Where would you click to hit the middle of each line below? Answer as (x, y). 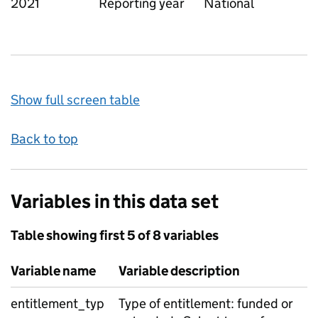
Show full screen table (75, 100)
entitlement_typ (57, 303)
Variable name (53, 271)
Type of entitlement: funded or (206, 303)
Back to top (44, 139)
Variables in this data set (115, 201)
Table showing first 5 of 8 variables (115, 235)
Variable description (179, 271)
